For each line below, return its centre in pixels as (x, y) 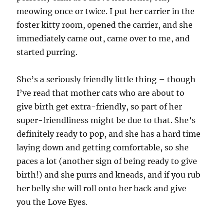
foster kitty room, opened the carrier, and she (105, 25)
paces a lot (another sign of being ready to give (107, 161)
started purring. (47, 52)
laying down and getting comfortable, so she (103, 147)
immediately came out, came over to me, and (103, 38)
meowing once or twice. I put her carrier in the (106, 11)
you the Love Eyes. (52, 202)
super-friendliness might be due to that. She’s (106, 120)
